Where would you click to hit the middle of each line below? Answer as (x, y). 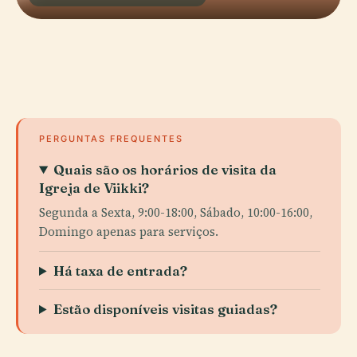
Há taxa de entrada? (121, 271)
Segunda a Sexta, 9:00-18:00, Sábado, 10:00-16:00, (176, 212)
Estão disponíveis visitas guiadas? (166, 309)
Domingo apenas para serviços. (129, 231)
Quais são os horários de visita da (165, 169)
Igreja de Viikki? (94, 188)
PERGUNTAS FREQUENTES (111, 139)
